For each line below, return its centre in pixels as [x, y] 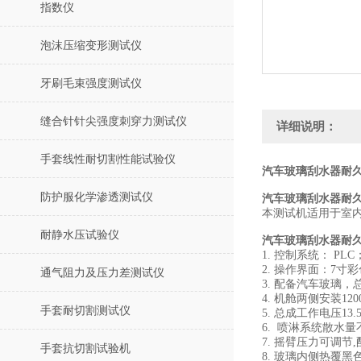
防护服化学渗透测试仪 [97, 197]
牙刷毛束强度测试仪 [91, 83]
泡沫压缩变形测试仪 [91, 46]
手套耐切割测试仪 [85, 311]
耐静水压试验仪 [80, 235]
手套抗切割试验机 [85, 349]
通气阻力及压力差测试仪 [102, 273]
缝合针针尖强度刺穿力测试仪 [114, 121]
